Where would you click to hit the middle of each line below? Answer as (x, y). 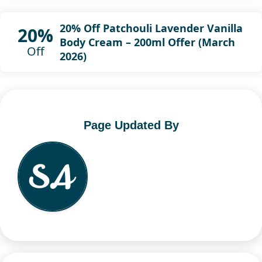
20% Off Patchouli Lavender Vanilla (151, 28)
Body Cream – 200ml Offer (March (147, 42)
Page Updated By (131, 125)
